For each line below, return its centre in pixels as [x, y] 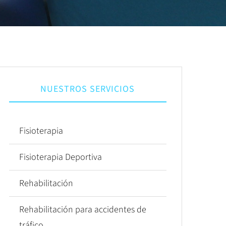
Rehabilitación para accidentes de [82, 210]
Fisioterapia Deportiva [60, 157]
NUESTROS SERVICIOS [88, 89]
